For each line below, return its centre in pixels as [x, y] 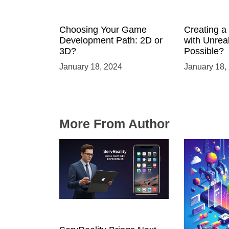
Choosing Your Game [103, 30]
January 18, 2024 [91, 67]
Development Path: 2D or [111, 41]
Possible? [204, 51]
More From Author [114, 124]
